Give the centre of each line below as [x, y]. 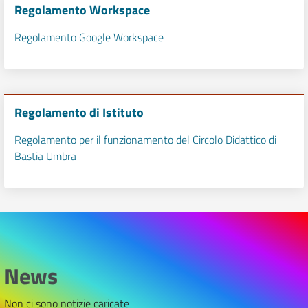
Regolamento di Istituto [79, 112]
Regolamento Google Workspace [89, 37]
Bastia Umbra [45, 156]
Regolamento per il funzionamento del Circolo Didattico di [145, 140]
